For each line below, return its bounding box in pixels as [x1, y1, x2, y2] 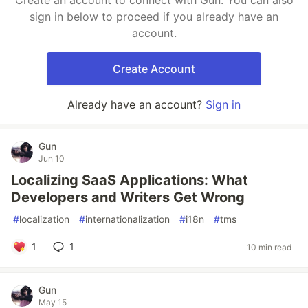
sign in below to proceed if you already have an [30, 10, 278, 23]
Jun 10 [38, 153, 65, 164]
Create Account [113, 62, 195, 76]
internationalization [85, 213, 170, 225]
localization [19, 213, 69, 225]
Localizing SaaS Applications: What [11, 172, 248, 188]
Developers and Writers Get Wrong [11, 189, 245, 206]
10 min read [247, 241, 291, 252]
